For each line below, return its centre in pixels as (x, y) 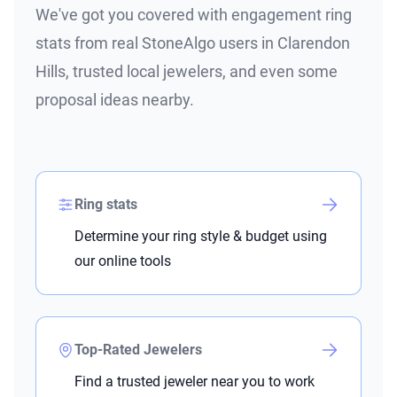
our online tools (123, 261)
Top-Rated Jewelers (138, 350)
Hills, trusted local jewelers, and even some (187, 72)
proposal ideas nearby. (115, 100)
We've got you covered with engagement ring (194, 15)
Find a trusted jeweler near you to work (195, 382)
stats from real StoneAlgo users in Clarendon (193, 43)
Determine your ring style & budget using (201, 237)
